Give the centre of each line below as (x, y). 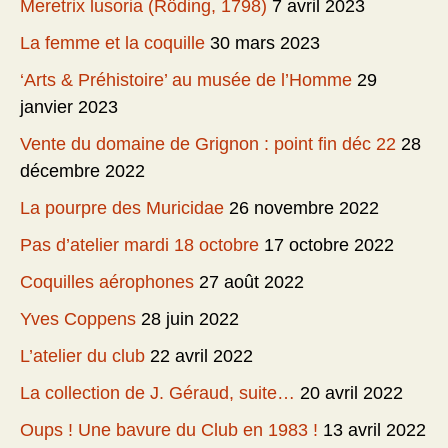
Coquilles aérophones (107, 282)
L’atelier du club (82, 356)
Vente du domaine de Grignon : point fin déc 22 (208, 144)
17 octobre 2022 (329, 245)
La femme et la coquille (112, 43)
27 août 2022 (251, 282)
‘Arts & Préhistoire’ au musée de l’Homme (186, 80)
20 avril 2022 (351, 393)
